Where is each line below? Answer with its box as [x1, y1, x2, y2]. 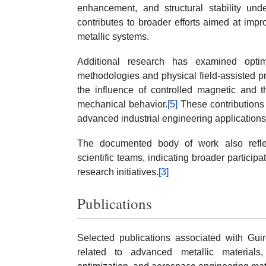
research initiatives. [77, 166, 159, 177]
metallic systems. [77, 31, 149, 42]
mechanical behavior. [77, 99, 167, 109]
